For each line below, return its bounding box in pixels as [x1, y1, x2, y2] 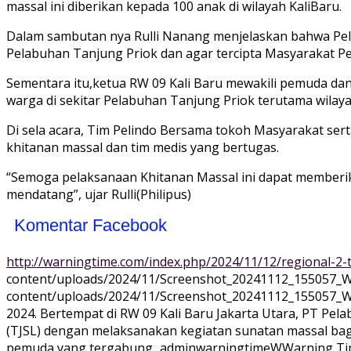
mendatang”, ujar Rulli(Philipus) [6, 186, 191, 204]
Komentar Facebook [14, 215, 167, 236]
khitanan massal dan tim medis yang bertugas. [6, 139, 279, 157]
